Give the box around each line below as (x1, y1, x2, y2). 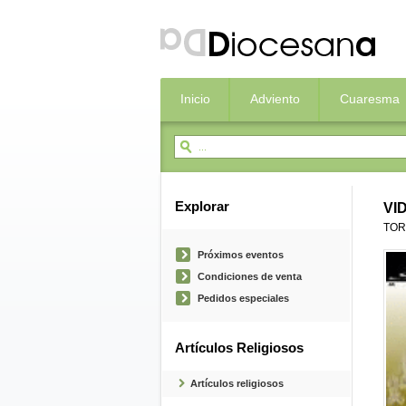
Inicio (180, 92, 210, 106)
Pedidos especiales (198, 293, 289, 304)
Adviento (250, 92, 300, 106)
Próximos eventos (198, 249, 284, 260)
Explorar (175, 199, 229, 214)
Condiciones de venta (198, 271, 302, 282)
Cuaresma (340, 92, 400, 106)
